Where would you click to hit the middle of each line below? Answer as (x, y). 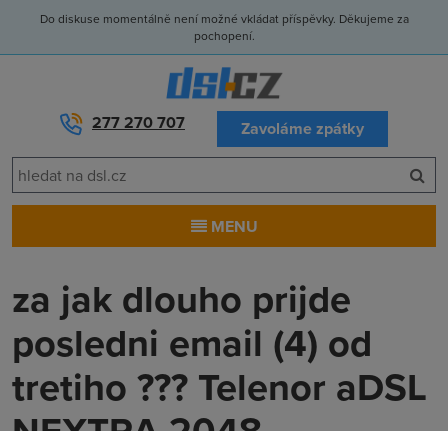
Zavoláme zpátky (302, 128)
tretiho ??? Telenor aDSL (219, 386)
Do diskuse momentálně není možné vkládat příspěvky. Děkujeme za (224, 18)
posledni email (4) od (192, 342)
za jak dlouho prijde (181, 298)
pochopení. (224, 35)
